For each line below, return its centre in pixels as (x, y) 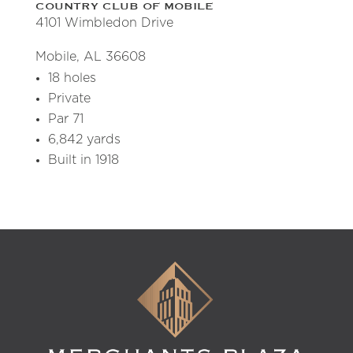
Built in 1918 (83, 160)
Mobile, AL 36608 (90, 57)
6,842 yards (84, 140)
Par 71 (65, 119)
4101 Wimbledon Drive (104, 23)
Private (69, 99)
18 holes (72, 78)
